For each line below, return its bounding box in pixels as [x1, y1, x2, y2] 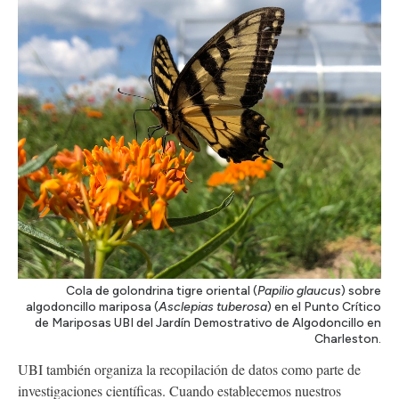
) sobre [341, 283, 381, 299]
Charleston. [314, 331, 381, 347]
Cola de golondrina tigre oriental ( [66, 283, 257, 299]
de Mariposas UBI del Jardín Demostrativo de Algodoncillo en [35, 315, 381, 331]
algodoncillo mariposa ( [26, 299, 159, 315]
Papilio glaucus [257, 283, 341, 299]
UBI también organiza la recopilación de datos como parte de [18, 360, 361, 379]
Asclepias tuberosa [159, 299, 267, 315]
